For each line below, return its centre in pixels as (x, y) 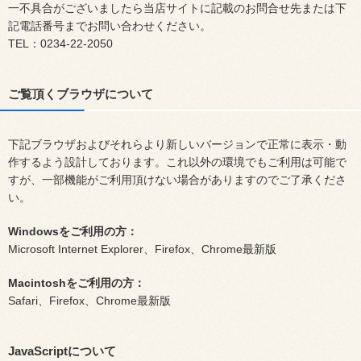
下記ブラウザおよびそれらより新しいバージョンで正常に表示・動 (177, 144)
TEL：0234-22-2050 (60, 44)
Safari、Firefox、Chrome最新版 (89, 301)
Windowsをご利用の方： (73, 231)
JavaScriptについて (62, 351)
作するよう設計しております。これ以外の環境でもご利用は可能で (177, 162)
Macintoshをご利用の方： (77, 283)
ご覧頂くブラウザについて (81, 94)
